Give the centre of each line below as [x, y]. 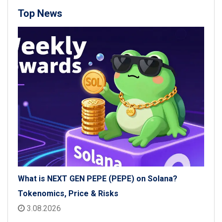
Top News [40, 14]
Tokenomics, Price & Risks [68, 194]
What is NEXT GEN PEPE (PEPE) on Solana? [98, 179]
